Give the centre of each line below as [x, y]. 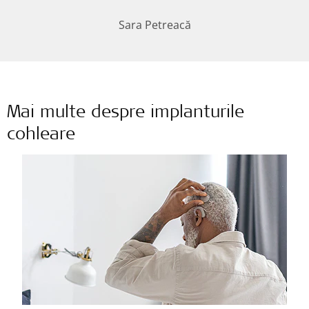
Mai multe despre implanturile [126, 113]
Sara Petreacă [154, 24]
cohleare [41, 135]
